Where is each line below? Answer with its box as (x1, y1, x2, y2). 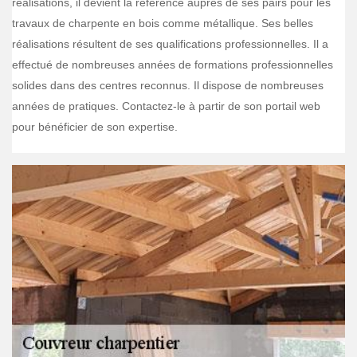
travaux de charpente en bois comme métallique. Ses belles (12, 17, 313, 29)
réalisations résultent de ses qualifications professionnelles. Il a (12, 37, 328, 50)
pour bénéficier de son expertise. (12, 120, 178, 133)
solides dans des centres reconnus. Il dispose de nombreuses (12, 79, 324, 92)
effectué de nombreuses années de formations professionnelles (12, 58, 333, 71)
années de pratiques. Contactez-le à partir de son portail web (12, 100, 320, 112)
